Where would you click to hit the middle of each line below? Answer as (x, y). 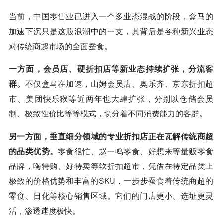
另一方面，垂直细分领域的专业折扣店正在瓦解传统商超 (111, 136)
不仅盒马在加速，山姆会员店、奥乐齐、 (99, 83)
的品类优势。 (33, 151)
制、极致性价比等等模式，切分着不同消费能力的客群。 (108, 113)
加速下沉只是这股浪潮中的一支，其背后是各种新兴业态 (111, 31)
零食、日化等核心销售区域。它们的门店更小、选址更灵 (111, 195)
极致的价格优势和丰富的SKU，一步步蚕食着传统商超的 (111, 180)
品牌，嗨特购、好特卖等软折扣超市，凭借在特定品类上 (111, 166)
